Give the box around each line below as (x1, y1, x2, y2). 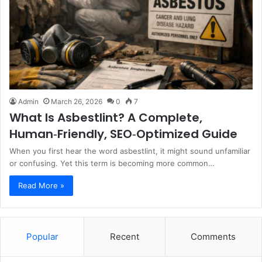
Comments (191, 230, 236, 242)
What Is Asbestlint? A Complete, (9, 109, 202, 126)
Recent (109, 230, 139, 242)
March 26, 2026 (51, 96, 102, 106)
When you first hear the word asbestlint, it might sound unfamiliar (9, 146, 250, 156)
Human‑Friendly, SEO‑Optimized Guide (9, 125, 237, 142)
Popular (26, 230, 58, 242)
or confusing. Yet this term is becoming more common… (9, 158, 215, 168)
